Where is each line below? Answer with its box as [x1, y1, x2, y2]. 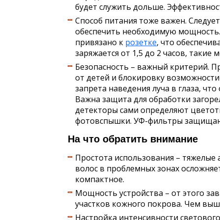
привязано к [75, 36, 125, 48]
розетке [125, 36, 157, 48]
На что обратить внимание [68, 133, 198, 144]
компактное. [75, 173, 124, 185]
